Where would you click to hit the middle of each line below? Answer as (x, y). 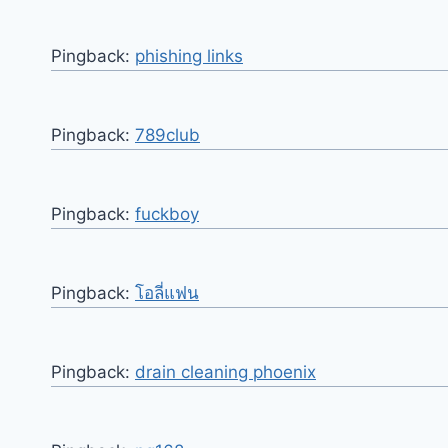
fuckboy (167, 213)
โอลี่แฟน (167, 292)
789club (167, 134)
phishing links (189, 55)
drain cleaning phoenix (225, 371)
